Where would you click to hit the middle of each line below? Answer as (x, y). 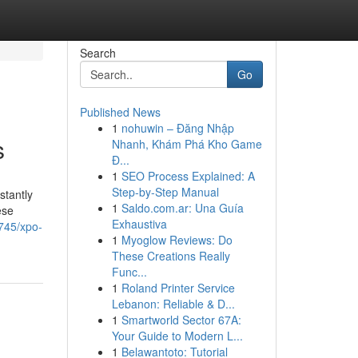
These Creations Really (171, 256)
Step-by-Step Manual (165, 192)
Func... (129, 272)
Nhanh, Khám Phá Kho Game (187, 144)
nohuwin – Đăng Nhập (177, 128)
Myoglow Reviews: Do (177, 240)
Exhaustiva (139, 224)
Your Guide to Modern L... (177, 336)
